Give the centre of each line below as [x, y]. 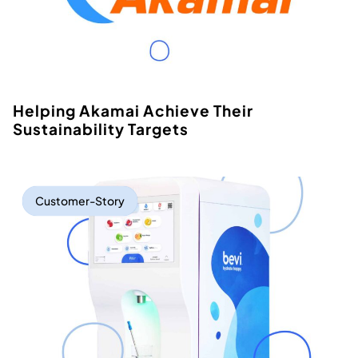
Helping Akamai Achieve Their [133, 111]
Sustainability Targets [101, 129]
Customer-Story [80, 201]
